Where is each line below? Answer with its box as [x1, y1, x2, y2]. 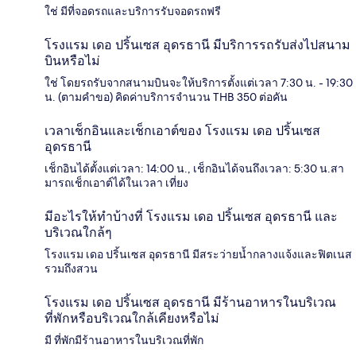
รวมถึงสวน [44, 261, 98, 276]
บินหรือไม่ [44, 52, 100, 68]
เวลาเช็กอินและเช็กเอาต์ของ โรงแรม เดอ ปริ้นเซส [44, 122, 320, 138]
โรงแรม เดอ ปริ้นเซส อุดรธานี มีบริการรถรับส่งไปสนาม [44, 37, 350, 52]
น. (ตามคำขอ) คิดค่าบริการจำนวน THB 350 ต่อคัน [44, 89, 288, 104]
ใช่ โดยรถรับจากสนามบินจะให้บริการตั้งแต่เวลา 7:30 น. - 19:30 [44, 75, 353, 90]
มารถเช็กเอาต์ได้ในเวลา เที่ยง [44, 175, 188, 190]
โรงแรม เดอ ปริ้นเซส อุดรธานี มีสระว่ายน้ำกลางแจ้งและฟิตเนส [44, 246, 352, 261]
